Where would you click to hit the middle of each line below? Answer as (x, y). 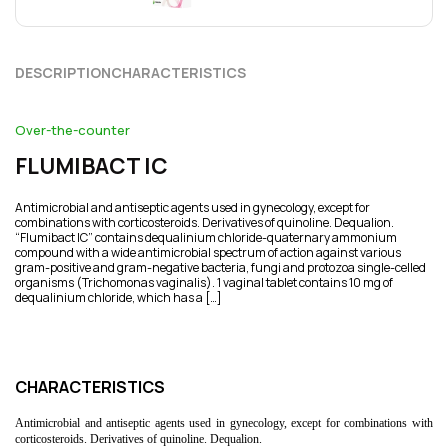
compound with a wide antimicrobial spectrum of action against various (208, 252)
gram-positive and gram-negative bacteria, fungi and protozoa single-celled (220, 267)
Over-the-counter (72, 129)
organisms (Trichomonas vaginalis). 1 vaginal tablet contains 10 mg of (204, 282)
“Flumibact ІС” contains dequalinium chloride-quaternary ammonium (206, 237)
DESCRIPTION (63, 72)
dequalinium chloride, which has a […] (118, 297)
